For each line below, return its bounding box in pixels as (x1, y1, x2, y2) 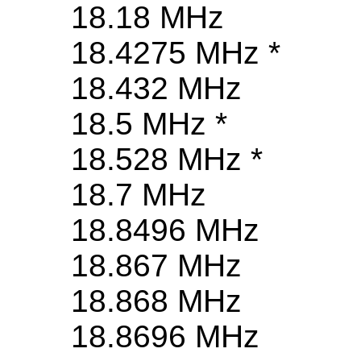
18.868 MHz (71, 284, 242, 319)
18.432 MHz (71, 71, 242, 106)
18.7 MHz (71, 177, 206, 213)
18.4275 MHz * (71, 35, 280, 71)
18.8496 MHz (71, 213, 259, 248)
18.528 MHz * (71, 142, 263, 177)
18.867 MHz (71, 248, 242, 284)
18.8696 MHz (71, 319, 259, 355)
